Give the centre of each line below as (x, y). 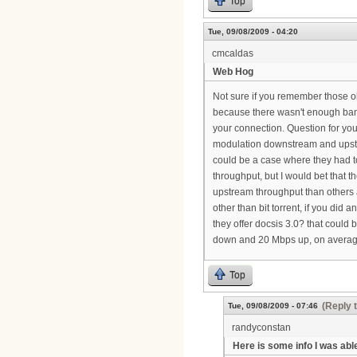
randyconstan (261, 327)
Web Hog (233, 72)
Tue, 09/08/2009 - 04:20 (253, 32)
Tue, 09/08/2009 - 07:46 (273, 305)
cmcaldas (233, 54)
